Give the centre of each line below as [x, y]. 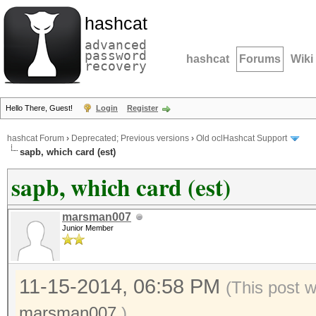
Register [142, 108]
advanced [116, 45]
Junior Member [88, 228]
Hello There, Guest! [40, 108]
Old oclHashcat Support [242, 139]
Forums [260, 59]
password [116, 55]
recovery [116, 66]
